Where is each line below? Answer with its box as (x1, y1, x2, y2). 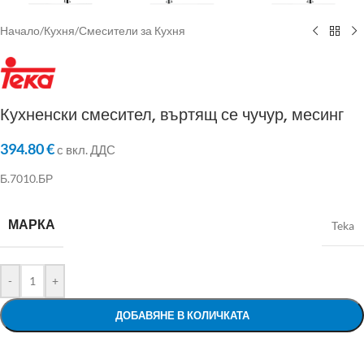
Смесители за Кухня (79, 24, 185, 37)
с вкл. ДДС (57, 142, 115, 157)
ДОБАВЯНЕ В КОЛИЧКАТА (115, 308, 249, 322)
